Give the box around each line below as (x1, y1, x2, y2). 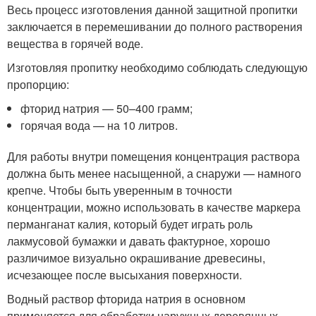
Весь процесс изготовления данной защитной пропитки (7, 1, 298, 18)
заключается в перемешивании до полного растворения (7, 18, 303, 35)
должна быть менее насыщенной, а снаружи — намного (7, 165, 301, 181)
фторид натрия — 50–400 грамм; (20, 100, 193, 116)
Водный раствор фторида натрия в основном (7, 291, 245, 307)
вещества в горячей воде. (7, 35, 143, 51)
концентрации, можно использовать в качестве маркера (7, 199, 300, 215)
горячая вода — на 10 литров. (20, 117, 178, 133)
